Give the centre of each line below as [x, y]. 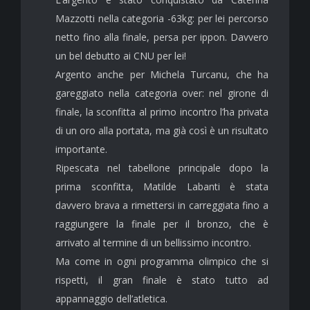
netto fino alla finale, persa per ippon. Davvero [162, 37]
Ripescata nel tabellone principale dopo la [162, 167]
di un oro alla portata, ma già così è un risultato [162, 130]
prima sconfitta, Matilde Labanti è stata [162, 186]
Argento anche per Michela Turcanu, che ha [162, 74]
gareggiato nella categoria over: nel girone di [162, 93]
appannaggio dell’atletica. [111, 298]
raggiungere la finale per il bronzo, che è [162, 224]
